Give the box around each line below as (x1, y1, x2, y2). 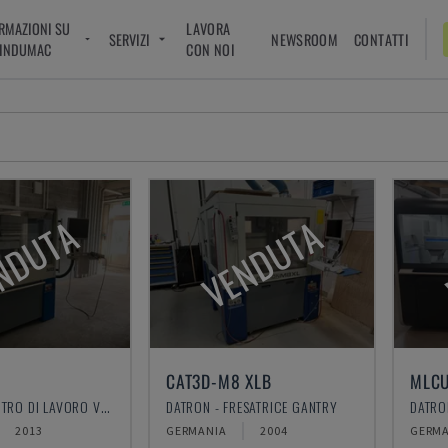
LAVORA (186, 18, 231, 39)
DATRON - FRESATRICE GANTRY (166, 396, 338, 417)
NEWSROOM (271, 28, 339, 50)
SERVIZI (109, 28, 151, 50)
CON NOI (186, 39, 235, 60)
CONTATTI (354, 28, 410, 50)
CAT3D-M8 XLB (166, 368, 272, 394)
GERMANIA (166, 423, 227, 438)
